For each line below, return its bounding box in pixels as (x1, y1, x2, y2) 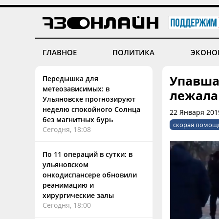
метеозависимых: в (43, 84, 109, 93)
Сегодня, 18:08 (43, 125, 91, 134)
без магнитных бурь (43, 115, 113, 124)
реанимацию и (43, 180, 94, 190)
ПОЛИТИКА (112, 47, 155, 57)
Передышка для (43, 74, 98, 83)
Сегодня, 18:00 (43, 200, 91, 210)
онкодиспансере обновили (43, 170, 137, 179)
